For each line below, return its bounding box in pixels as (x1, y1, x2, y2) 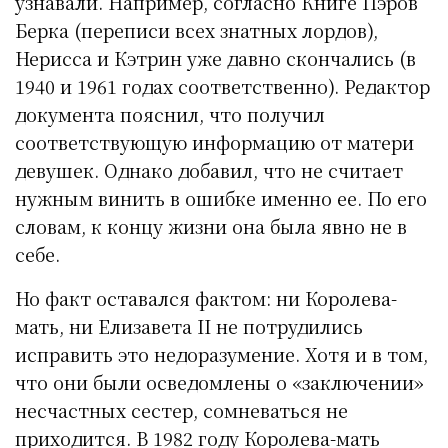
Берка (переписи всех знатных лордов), (15, 17, 379, 44)
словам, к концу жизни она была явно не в (15, 213, 408, 240)
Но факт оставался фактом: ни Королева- (15, 285, 398, 312)
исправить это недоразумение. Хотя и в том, (15, 341, 429, 368)
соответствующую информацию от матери (15, 129, 415, 156)
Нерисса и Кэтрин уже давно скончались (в (15, 45, 417, 72)
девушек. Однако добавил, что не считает (15, 157, 404, 184)
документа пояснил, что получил (15, 101, 326, 128)
